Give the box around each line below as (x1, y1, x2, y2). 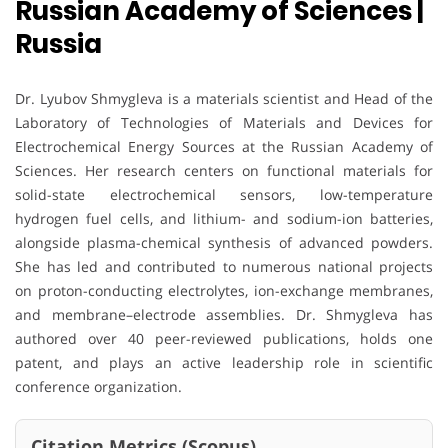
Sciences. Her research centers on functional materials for (15, 161, 433, 181)
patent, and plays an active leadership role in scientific (15, 353, 433, 373)
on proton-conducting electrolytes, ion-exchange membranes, (15, 281, 433, 301)
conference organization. (15, 377, 182, 397)
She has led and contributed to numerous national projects (15, 257, 433, 277)
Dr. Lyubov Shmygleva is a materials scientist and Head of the (15, 89, 433, 109)
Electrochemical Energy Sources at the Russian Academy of (15, 137, 433, 157)
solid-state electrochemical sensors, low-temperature (15, 185, 433, 205)
